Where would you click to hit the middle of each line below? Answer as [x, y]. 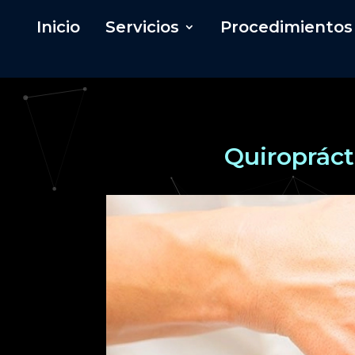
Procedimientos [287, 27]
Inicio [59, 27]
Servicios [143, 27]
